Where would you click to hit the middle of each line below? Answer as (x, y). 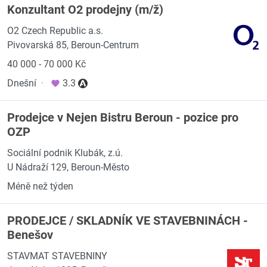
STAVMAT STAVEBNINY (57, 256)
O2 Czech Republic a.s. (55, 31)
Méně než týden (40, 186)
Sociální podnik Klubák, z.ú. (65, 153)
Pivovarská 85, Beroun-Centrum (73, 45)
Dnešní (22, 83)
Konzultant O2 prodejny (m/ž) (85, 10)
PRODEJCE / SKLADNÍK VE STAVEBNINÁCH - (128, 221)
